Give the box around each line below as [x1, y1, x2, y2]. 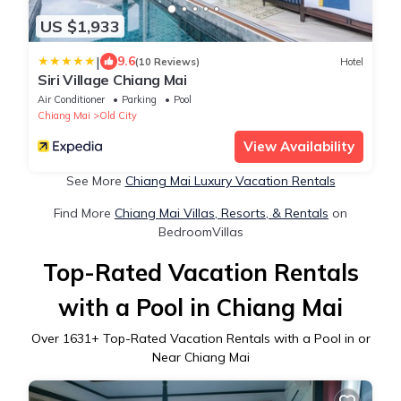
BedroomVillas [158, 224, 243, 241]
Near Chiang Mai [151, 349, 250, 366]
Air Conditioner [38, 93, 105, 107]
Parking [122, 93, 157, 107]
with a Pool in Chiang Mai [58, 293, 343, 323]
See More [65, 173, 125, 190]
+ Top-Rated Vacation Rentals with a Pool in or [90, 330, 371, 347]
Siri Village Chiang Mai [38, 71, 187, 90]
